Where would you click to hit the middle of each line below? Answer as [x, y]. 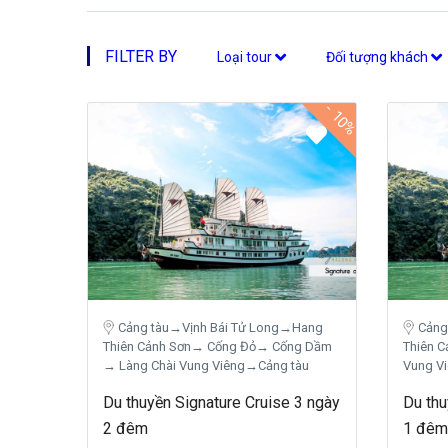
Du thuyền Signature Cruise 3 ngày [221, 403]
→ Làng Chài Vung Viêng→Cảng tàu [206, 366]
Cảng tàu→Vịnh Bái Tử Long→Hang [220, 328]
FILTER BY [141, 56]
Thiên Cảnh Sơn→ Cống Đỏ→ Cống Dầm [217, 347]
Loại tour [246, 57]
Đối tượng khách [378, 57]
